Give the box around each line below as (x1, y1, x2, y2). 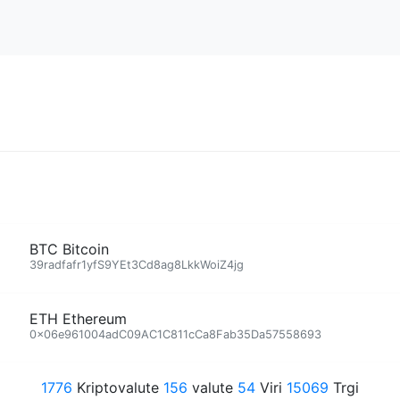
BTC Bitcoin (29, 240, 109, 258)
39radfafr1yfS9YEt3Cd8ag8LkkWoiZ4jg (29, 258, 244, 271)
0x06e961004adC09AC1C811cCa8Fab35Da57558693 (29, 328, 321, 341)
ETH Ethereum (29, 310, 127, 328)
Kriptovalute (72, 379, 163, 396)
